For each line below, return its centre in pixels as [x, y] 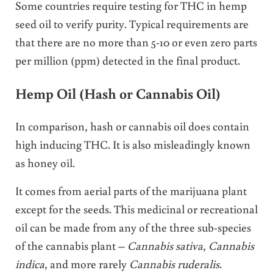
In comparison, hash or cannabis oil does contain [132, 126]
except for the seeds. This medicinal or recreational [136, 208]
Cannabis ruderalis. [175, 263]
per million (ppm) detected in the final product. [127, 60]
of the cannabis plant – [71, 245]
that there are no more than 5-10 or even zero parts [136, 42]
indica [30, 263]
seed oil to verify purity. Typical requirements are [132, 24]
